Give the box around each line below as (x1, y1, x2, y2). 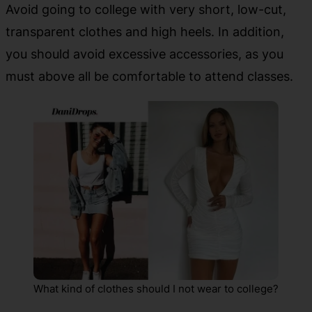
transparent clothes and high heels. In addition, (6, 24, 284, 40)
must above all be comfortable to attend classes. (6, 68, 293, 84)
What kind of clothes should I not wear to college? (33, 282, 279, 296)
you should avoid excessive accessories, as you (6, 46, 283, 62)
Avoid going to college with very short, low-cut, (6, 1, 286, 17)
